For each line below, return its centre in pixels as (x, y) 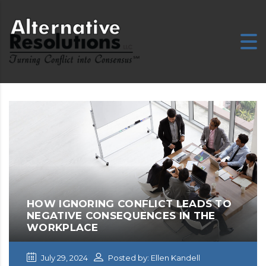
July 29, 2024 (64, 257)
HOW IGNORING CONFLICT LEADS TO (129, 203)
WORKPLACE (63, 227)
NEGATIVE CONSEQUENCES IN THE (121, 215)
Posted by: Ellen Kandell (153, 257)
